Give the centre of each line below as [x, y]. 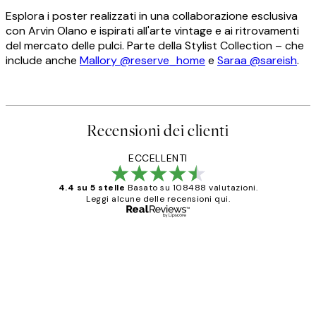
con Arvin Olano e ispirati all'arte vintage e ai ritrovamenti [152, 31]
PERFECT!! [119, 275]
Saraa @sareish [257, 61]
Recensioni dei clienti [158, 131]
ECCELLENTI [158, 158]
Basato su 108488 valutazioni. [193, 188]
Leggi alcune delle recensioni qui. [158, 199]
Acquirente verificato [241, 239]
